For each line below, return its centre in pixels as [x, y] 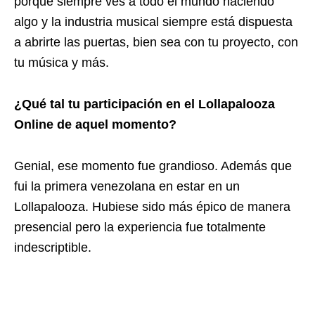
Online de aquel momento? [95, 124]
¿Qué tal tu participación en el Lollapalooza [144, 104]
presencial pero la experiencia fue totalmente [140, 227]
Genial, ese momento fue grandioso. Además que [153, 166]
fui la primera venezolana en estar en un [127, 186]
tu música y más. [62, 62]
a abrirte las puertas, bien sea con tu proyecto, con [156, 42]
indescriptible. [53, 247]
